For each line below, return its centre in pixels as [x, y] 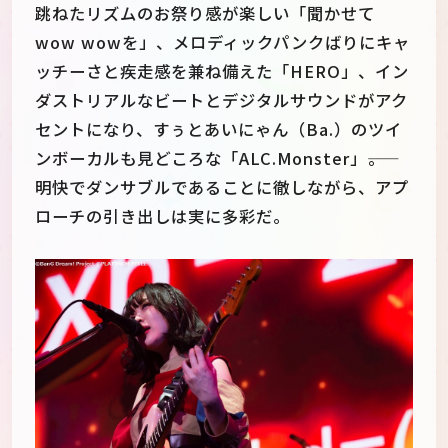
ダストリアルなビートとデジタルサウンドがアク [221, 100]
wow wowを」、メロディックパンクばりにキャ [222, 42]
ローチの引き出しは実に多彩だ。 [162, 216]
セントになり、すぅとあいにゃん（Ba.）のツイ [218, 129]
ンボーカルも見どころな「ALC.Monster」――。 [210, 158]
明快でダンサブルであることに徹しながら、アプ [222, 187]
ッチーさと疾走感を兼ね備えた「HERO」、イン [222, 71]
